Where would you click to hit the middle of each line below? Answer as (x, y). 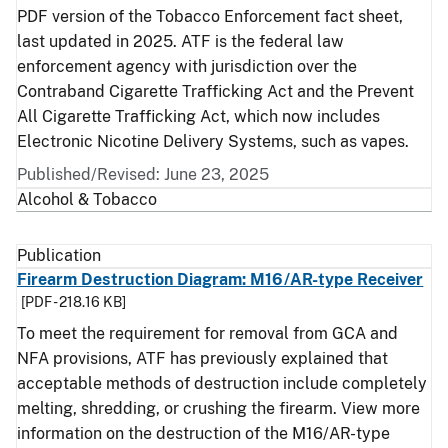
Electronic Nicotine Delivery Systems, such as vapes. (213, 141)
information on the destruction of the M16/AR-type (203, 433)
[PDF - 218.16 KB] (73, 302)
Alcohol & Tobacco (87, 199)
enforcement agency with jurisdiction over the (187, 66)
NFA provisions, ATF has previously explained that (202, 358)
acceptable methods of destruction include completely (222, 383)
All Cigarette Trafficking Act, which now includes (198, 116)
